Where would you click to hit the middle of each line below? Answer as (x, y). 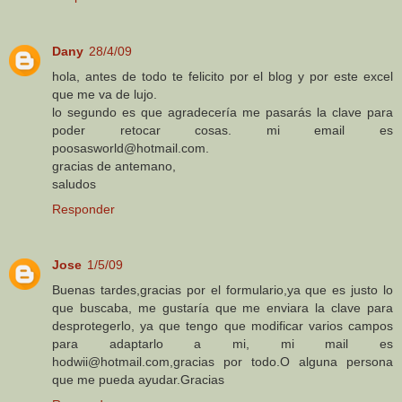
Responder (83, 210)
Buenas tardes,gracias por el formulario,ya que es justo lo (223, 290)
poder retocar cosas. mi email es (223, 131)
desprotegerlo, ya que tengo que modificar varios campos (223, 326)
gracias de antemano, (114, 166)
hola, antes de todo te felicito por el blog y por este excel (223, 77)
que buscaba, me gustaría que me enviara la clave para (223, 308)
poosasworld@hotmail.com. (131, 149)
